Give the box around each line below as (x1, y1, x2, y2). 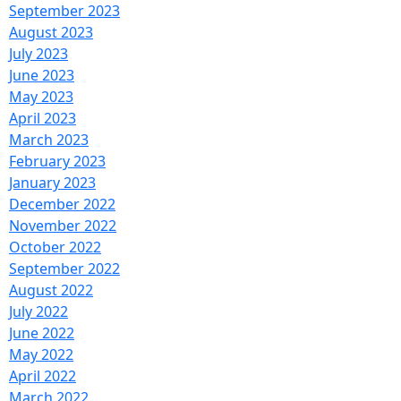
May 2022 (9, 344, 73, 364)
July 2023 (9, 43, 68, 64)
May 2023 (9, 86, 73, 107)
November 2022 (9, 215, 116, 235)
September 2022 (9, 258, 120, 278)
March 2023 (9, 129, 89, 149)
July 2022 (9, 301, 68, 321)
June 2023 (9, 64, 74, 85)
